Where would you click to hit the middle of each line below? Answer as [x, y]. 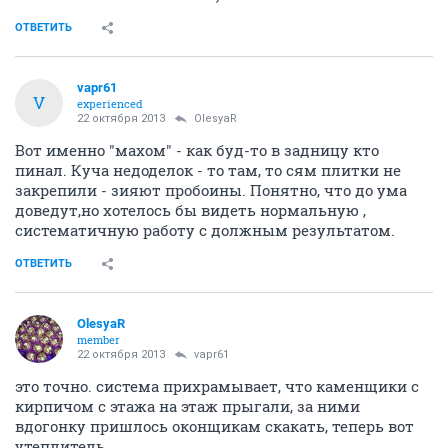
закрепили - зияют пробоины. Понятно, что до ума [211, 189]
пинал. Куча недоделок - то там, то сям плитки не [208, 169]
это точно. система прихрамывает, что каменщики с [217, 385]
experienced [110, 103]
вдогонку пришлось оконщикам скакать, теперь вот [214, 425]
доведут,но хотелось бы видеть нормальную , [190, 209]
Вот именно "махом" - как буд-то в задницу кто [197, 149]
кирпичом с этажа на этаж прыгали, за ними [187, 405]
